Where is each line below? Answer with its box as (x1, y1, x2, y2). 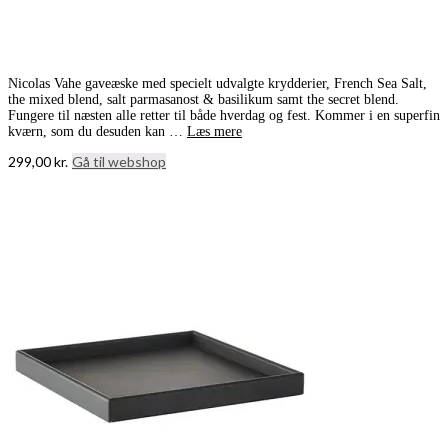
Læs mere (187, 124, 242, 140)
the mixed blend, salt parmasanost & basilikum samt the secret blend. (8, 92, 399, 108)
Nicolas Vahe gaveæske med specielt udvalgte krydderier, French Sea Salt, (8, 76, 427, 92)
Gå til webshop (72, 153, 166, 171)
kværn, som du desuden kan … (8, 124, 187, 140)
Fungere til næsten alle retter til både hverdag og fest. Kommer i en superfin (8, 108, 440, 124)
